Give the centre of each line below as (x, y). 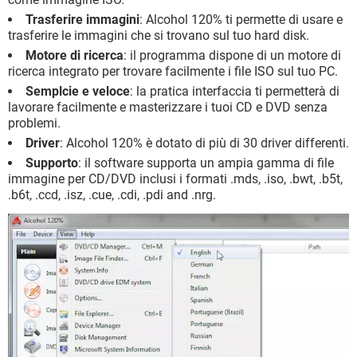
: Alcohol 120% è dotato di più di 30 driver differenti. (204, 143)
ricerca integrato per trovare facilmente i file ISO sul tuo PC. (173, 71)
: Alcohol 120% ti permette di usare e (241, 19)
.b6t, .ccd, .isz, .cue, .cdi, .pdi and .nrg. (112, 194)
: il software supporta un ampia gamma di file (206, 163)
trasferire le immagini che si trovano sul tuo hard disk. (159, 35)
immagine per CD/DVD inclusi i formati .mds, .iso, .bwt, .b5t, (175, 178)
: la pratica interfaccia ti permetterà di (235, 91)
